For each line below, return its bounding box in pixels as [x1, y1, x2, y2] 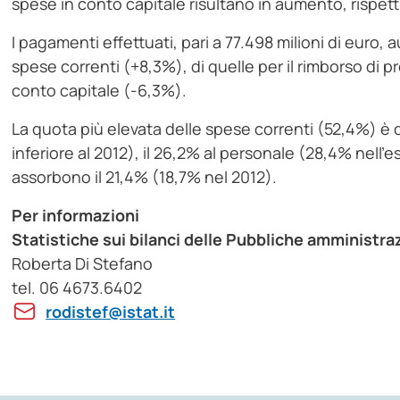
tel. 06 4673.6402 [12, 277, 143, 299]
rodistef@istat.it [46, 301, 176, 323]
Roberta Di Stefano [12, 253, 154, 275]
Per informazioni [12, 204, 140, 227]
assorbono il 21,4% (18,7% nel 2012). [12, 166, 278, 188]
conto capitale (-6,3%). [12, 79, 187, 102]
